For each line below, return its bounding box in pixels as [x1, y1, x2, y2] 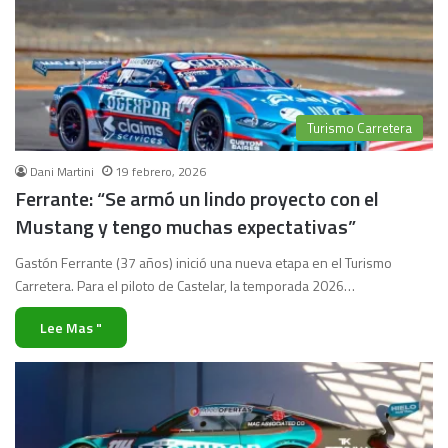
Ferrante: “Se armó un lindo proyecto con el [15, 183, 379, 215]
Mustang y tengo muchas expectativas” [15, 211, 356, 243]
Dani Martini [30, 162, 94, 182]
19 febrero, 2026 [115, 162, 206, 182]
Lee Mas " [40, 317, 102, 339]
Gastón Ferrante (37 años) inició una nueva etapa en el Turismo [15, 252, 392, 274]
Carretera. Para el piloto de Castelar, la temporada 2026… [15, 275, 355, 297]
